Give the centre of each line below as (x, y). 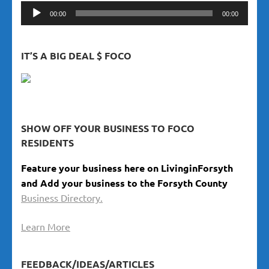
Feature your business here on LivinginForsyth (127, 168)
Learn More (46, 227)
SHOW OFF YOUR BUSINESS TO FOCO (108, 128)
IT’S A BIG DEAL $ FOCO (76, 56)
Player (34, 23)
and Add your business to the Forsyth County (124, 183)
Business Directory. (62, 198)
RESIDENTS (47, 143)
